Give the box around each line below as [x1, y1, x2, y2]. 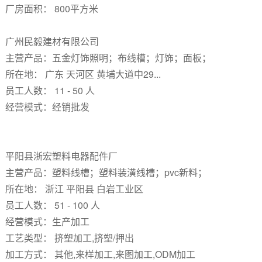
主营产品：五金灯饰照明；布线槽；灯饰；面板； [5, 51, 211, 64]
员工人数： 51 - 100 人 [5, 198, 100, 212]
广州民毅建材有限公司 [5, 35, 101, 48]
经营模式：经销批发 [5, 100, 89, 113]
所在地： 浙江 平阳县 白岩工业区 [5, 182, 143, 195]
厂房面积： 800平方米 [5, 2, 98, 15]
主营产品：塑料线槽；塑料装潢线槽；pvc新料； [5, 166, 207, 179]
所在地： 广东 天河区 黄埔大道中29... [5, 67, 161, 81]
